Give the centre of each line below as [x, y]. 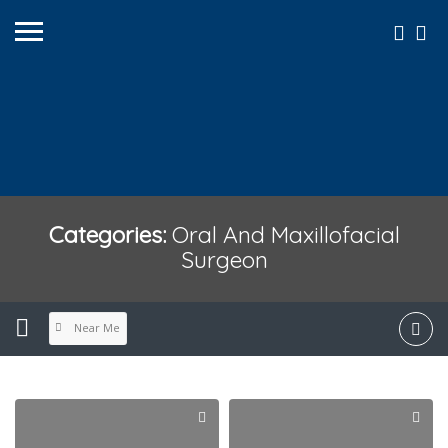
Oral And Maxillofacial [285, 234]
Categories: [110, 234]
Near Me [96, 328]
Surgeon [224, 259]
